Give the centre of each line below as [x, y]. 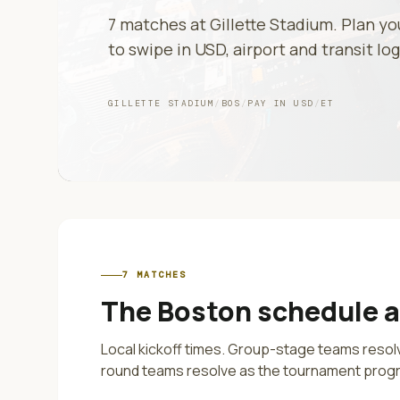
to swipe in [151, 49]
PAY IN [271, 103]
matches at [163, 24]
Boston [204, 311]
